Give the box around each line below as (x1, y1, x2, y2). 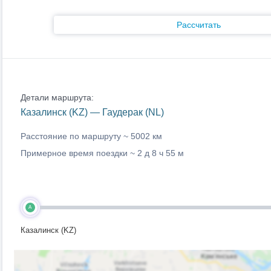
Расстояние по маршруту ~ (20, 131, 131, 141)
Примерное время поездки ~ (20, 148, 137, 158)
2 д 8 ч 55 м (137, 148, 184, 158)
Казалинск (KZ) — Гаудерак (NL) (20, 107, 164, 117)
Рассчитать (177, 20, 221, 30)
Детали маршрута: (20, 93, 94, 102)
